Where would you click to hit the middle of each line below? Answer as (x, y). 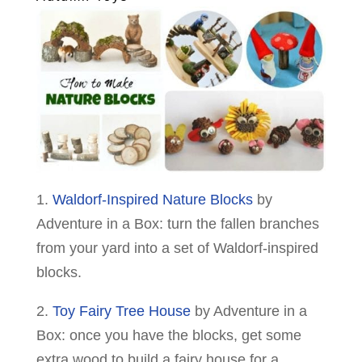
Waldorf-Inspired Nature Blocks (152, 199)
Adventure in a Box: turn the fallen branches (177, 223)
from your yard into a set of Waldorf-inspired (177, 248)
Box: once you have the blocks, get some (168, 335)
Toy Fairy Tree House (121, 311)
